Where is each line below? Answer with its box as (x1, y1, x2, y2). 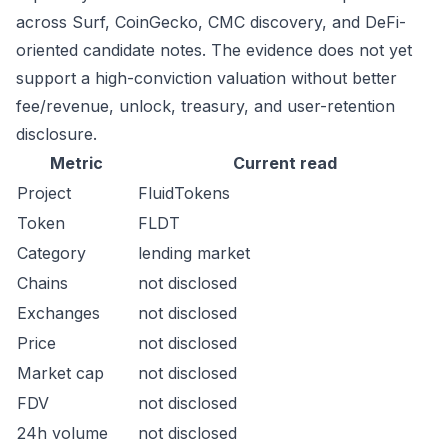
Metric (50, 153, 103, 173)
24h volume (17, 423, 108, 443)
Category (17, 243, 86, 263)
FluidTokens (138, 183, 230, 203)
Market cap (17, 363, 104, 383)
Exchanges (17, 303, 100, 323)
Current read (232, 153, 337, 173)
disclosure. (16, 124, 97, 144)
